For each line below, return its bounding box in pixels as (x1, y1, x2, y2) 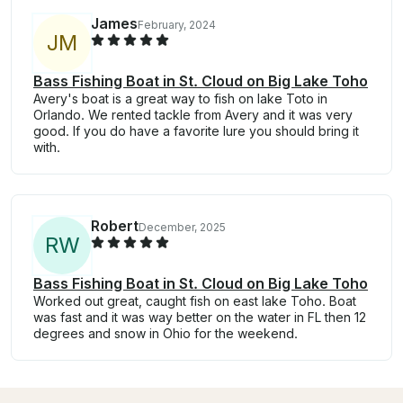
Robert (91, 216, 139, 235)
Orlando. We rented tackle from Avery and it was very (33, 106, 353, 122)
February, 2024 (138, 17, 216, 31)
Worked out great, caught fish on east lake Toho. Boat (33, 292, 356, 309)
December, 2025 (139, 219, 226, 234)
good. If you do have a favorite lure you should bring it (33, 122, 359, 139)
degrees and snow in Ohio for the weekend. (33, 325, 298, 341)
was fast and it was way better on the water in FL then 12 (33, 309, 366, 325)
